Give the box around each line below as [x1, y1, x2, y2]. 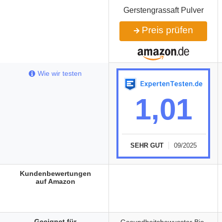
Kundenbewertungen [19, 169, 91, 177]
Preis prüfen [139, 25, 193, 35]
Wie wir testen [38, 69, 82, 77]
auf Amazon [35, 177, 75, 185]
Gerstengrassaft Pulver [123, 6, 204, 14]
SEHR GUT [130, 141, 164, 149]
